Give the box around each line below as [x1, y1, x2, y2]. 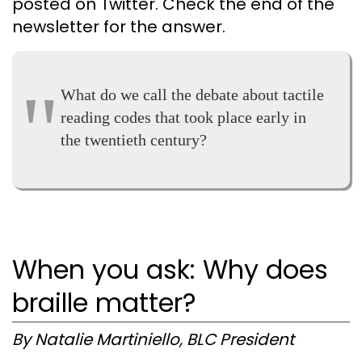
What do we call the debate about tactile [61, 86, 324, 104]
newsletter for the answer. [12, 15, 225, 39]
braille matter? [12, 284, 196, 322]
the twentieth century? [61, 131, 207, 149]
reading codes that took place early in [61, 108, 306, 127]
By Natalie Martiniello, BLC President [12, 327, 294, 351]
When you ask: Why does [12, 251, 328, 288]
